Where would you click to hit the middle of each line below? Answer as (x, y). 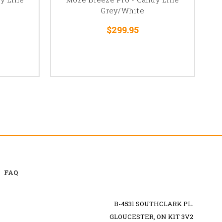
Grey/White (122, 10)
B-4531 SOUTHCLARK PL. (153, 203)
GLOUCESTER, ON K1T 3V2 (151, 216)
